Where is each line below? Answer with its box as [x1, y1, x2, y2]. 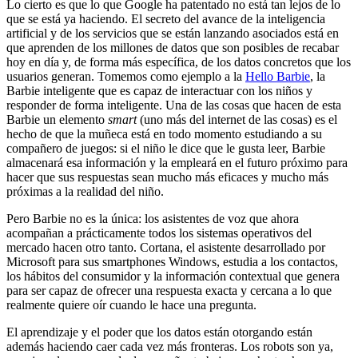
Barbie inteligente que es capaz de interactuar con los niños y [6, 83, 312, 97]
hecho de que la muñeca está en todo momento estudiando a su [6, 126, 322, 141]
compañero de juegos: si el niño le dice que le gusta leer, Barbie [6, 141, 325, 155]
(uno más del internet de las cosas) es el [137, 112, 337, 126]
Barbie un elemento [6, 112, 108, 126]
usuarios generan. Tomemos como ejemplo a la [6, 69, 245, 83]
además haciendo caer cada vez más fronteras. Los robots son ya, [6, 339, 333, 353]
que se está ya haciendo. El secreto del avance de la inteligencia [6, 11, 325, 26]
